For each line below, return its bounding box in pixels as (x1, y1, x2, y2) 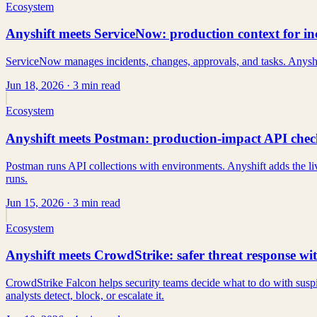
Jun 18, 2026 (6, 79, 64, 92)
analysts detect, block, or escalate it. (6, 289, 164, 301)
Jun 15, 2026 (6, 196, 64, 209)
